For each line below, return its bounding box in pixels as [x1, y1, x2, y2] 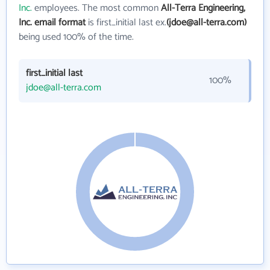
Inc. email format [19, 14, 86, 31]
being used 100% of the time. [19, 28, 134, 45]
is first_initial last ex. [86, 14, 166, 31]
